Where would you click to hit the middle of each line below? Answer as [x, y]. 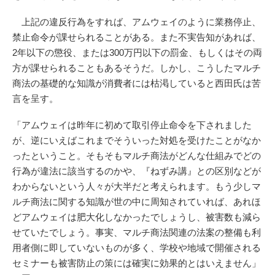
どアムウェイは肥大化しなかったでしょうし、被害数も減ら [137, 217]
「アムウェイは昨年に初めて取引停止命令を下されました [132, 125]
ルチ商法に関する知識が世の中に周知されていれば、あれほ [137, 201]
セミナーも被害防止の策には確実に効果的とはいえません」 [137, 263]
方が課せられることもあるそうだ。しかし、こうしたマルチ [137, 68]
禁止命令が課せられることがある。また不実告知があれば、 [137, 37]
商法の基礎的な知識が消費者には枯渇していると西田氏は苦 [137, 83]
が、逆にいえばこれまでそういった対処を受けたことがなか [137, 140]
